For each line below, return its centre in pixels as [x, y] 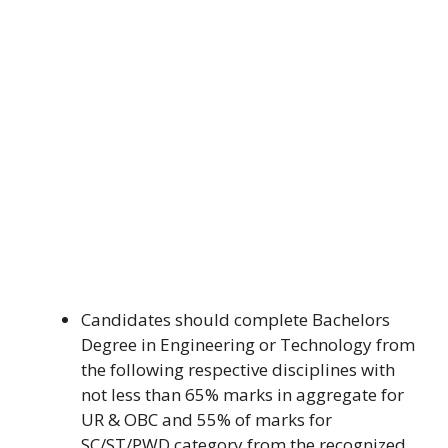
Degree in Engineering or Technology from [248, 344]
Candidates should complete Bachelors [235, 319]
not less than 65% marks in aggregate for [242, 394]
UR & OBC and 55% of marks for [206, 419]
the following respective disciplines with [238, 369]
